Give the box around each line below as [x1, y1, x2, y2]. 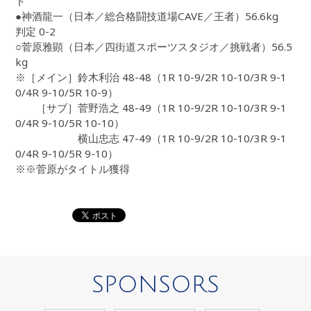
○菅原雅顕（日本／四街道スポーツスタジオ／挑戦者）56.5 [15, 40, 293, 54]
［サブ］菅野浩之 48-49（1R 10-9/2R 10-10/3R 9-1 [15, 101, 287, 115]
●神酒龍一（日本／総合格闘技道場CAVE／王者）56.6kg [15, 9, 279, 24]
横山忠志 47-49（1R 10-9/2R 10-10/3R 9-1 [15, 131, 287, 146]
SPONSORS [92, 271, 219, 298]
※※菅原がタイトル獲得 [15, 162, 131, 176]
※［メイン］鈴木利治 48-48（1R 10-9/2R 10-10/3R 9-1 [15, 70, 287, 85]
